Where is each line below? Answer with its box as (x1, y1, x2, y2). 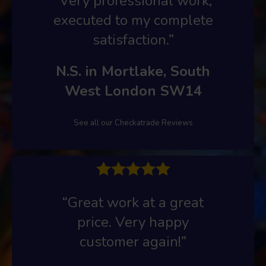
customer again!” (80, 232, 186, 251)
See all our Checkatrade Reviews (73, 117, 193, 128)
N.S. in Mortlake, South (56, 61, 210, 81)
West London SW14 (64, 81, 202, 100)
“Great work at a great (62, 192, 204, 212)
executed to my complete (53, 10, 213, 30)
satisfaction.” (92, 30, 174, 49)
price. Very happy (77, 212, 189, 232)
